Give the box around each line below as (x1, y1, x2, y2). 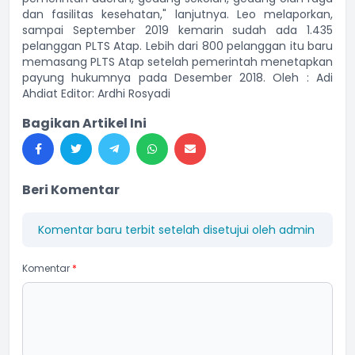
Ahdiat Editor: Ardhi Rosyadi (22, 86, 170, 101)
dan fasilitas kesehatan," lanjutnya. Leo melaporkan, (22, 6, 333, 22)
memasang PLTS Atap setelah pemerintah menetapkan (22, 54, 333, 70)
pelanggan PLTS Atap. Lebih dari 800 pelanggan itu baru (22, 38, 333, 54)
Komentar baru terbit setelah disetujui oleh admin (38, 222, 315, 238)
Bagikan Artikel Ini (22, 114, 147, 132)
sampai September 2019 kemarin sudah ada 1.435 (22, 22, 333, 38)
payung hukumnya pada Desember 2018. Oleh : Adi (22, 70, 333, 86)
